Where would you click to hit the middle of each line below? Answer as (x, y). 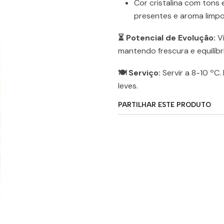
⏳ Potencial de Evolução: (167, 38)
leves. (128, 86)
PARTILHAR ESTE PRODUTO (164, 104)
